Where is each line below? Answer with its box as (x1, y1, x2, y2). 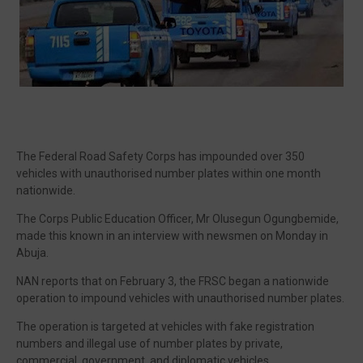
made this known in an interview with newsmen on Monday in (16, 229, 328, 242)
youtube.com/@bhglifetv (167, 280, 295, 294)
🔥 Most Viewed (132, 63, 231, 79)
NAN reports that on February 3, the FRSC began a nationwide (16, 275, 329, 288)
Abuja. (16, 246, 49, 259)
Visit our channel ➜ (68, 280, 167, 294)
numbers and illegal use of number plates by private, (16, 337, 283, 350)
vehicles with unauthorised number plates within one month (16, 167, 321, 180)
